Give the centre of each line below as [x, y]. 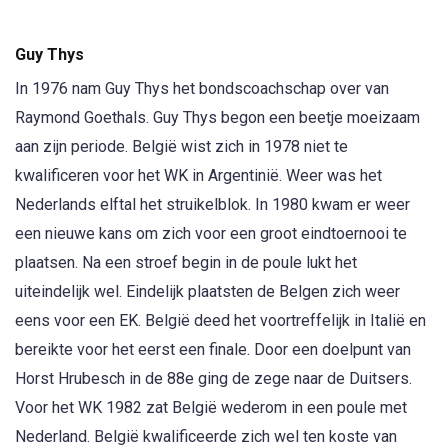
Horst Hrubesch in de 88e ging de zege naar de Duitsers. [213, 379]
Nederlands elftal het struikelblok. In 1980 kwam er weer [212, 205]
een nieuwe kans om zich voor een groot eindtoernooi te [211, 234]
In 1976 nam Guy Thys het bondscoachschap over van [202, 89]
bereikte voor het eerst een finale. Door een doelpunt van [213, 350]
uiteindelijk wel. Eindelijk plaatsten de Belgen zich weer [207, 292]
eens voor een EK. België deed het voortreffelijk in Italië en [220, 321]
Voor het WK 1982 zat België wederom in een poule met [211, 408]
